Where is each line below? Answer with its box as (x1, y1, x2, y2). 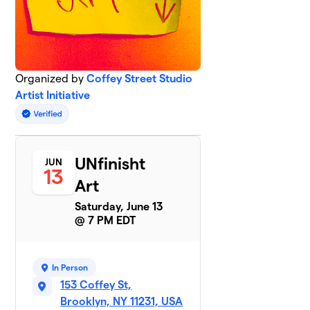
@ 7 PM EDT (75, 215, 136, 227)
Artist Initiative (15, 89, 91, 102)
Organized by (15, 73, 87, 85)
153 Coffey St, (60, 279, 132, 291)
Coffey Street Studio (86, 73, 193, 85)
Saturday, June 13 (75, 201, 163, 213)
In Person (52, 263, 89, 273)
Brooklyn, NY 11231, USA (60, 295, 183, 308)
